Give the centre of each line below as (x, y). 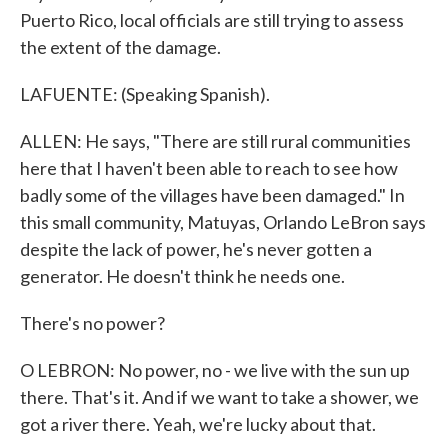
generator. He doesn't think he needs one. (182, 276)
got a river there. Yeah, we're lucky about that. (198, 424)
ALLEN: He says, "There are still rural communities (215, 141)
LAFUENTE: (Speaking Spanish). (145, 94)
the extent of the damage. (120, 47)
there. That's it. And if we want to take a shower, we (219, 397)
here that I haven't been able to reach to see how (209, 168)
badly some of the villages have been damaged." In (212, 195)
